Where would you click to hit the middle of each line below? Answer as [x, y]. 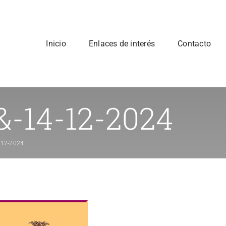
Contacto [194, 44]
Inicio [56, 44]
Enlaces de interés [122, 44]
